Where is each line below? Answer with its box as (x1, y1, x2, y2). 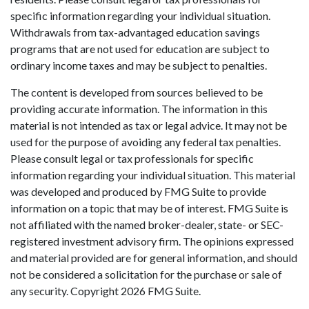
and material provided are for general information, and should (10, 251, 297, 264)
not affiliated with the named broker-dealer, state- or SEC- (10, 218, 283, 231)
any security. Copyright (10, 284, 121, 297)
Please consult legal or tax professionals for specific (10, 152, 254, 165)
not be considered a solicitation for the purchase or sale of (10, 268, 282, 281)
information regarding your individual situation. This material (10, 168, 295, 181)
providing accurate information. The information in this (10, 102, 268, 115)
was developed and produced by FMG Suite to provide (10, 185, 266, 198)
